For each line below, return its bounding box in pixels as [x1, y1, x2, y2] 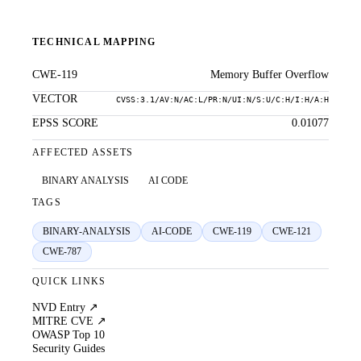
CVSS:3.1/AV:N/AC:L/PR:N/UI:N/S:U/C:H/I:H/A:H [116, 94, 329, 105]
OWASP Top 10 [32, 328, 105, 342]
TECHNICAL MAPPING [32, 36, 156, 48]
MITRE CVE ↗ [32, 314, 106, 328]
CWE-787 [43, 246, 81, 258]
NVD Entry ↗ [32, 301, 98, 314]
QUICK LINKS [32, 276, 106, 288]
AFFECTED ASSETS [32, 147, 133, 159]
